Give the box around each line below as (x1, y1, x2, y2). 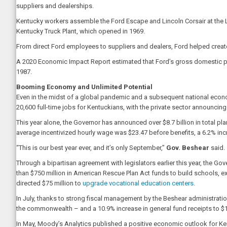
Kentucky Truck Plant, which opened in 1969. (16, 27, 145, 35)
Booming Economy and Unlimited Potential (16, 83, 153, 91)
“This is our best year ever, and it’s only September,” (16, 144, 166, 152)
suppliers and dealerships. (16, 2, 94, 10)
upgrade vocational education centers (81, 179, 194, 187)
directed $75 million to (16, 179, 81, 187)
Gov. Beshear (166, 144, 209, 152)
